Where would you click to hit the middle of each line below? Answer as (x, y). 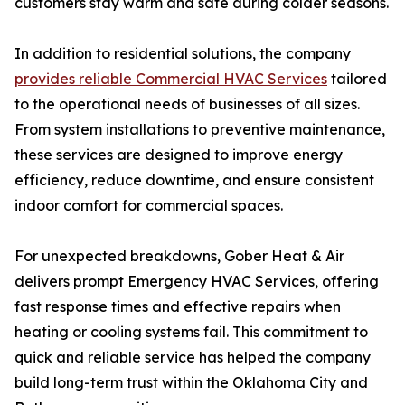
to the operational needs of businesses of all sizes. (187, 104)
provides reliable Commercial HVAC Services (171, 79)
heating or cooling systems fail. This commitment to (191, 332)
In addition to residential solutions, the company (183, 54)
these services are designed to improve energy (179, 155)
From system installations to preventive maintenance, (200, 130)
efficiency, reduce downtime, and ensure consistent (194, 180)
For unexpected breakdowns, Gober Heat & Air (179, 256)
